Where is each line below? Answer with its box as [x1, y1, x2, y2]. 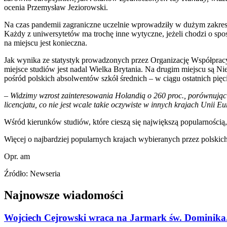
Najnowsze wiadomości [4, 188, 124, 202]
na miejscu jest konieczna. [4, 38, 87, 47]
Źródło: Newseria [4, 169, 60, 178]
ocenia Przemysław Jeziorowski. [4, 3, 108, 12]
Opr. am [4, 152, 30, 161]
